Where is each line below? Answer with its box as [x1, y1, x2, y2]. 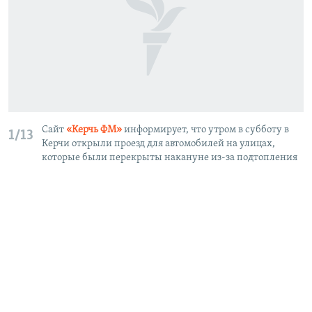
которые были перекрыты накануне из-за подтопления [42, 153, 297, 164]
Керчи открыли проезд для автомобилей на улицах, [42, 139, 275, 150]
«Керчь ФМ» [66, 125, 122, 136]
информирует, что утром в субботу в [122, 125, 289, 136]
